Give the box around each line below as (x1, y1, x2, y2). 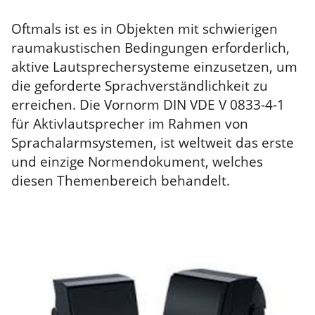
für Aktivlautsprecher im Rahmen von (11, 115, 248, 133)
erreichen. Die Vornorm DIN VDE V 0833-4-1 (11, 96, 285, 114)
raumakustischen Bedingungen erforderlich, (11, 39, 290, 57)
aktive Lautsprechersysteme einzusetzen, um (11, 58, 297, 76)
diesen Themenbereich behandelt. (11, 172, 230, 190)
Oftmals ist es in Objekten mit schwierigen (11, 20, 278, 38)
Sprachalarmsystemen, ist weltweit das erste (11, 134, 294, 152)
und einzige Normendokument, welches (11, 153, 263, 171)
